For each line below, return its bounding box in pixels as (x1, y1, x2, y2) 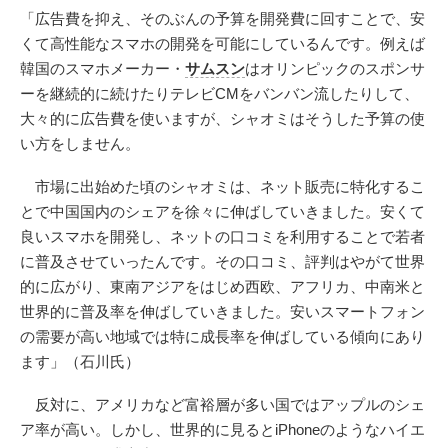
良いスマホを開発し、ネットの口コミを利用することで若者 (20, 227, 425, 245)
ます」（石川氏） (20, 352, 140, 370)
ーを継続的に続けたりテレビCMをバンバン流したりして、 (20, 84, 419, 102)
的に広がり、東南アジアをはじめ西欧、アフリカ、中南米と (20, 277, 425, 295)
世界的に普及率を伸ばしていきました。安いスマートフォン (20, 302, 425, 320)
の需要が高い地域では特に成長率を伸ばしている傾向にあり (20, 327, 425, 345)
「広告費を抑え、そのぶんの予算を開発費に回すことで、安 (20, 9, 425, 27)
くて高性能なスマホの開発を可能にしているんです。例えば (20, 34, 425, 52)
